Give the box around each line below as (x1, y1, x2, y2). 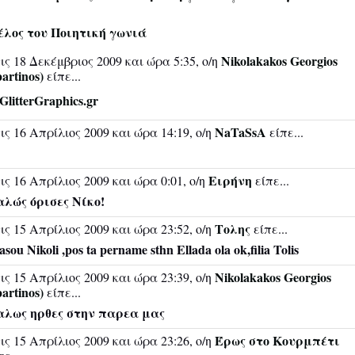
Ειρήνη (208, 171, 252, 189)
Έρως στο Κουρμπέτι (215, 331, 340, 349)
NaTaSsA (215, 123, 266, 141)
